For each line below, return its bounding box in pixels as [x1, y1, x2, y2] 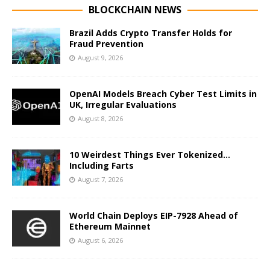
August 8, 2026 [78, 113, 123, 123]
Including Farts [69, 159, 134, 171]
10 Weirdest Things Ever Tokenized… [69, 148, 230, 160]
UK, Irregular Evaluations [69, 98, 177, 110]
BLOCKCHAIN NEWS [89, 2, 181, 16]
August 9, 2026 [78, 52, 123, 62]
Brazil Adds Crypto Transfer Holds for [69, 27, 232, 39]
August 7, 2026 [78, 174, 123, 184]
